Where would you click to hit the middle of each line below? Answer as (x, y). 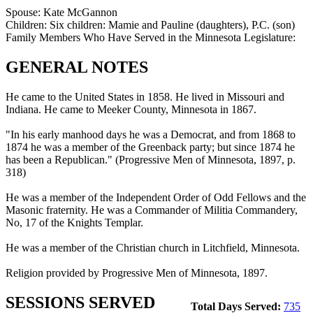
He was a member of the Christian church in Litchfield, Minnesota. (153, 247)
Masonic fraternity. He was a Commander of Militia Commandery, (152, 210)
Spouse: (24, 13)
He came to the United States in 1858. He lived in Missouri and (145, 96)
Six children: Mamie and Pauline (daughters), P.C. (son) (172, 25)
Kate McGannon (80, 13)
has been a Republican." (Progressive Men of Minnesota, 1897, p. (151, 159)
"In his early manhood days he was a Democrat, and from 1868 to (151, 134)
